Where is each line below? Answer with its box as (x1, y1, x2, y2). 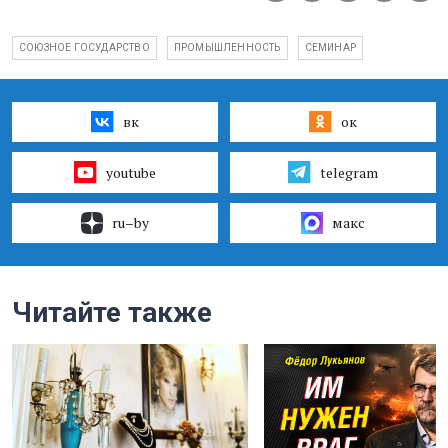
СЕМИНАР (304, 42, 357, 53)
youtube (105, 162, 156, 182)
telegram (319, 162, 378, 182)
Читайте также (12, 295, 212, 329)
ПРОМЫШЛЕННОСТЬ (173, 42, 281, 53)
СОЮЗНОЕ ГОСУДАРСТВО (19, 42, 150, 53)
